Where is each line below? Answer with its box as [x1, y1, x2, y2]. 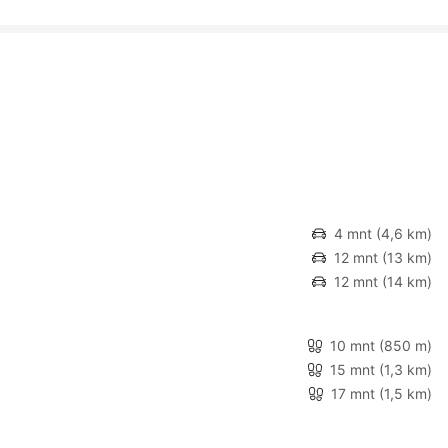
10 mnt [330, 336, 375, 354]
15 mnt [330, 360, 375, 378]
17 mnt [331, 384, 375, 402]
